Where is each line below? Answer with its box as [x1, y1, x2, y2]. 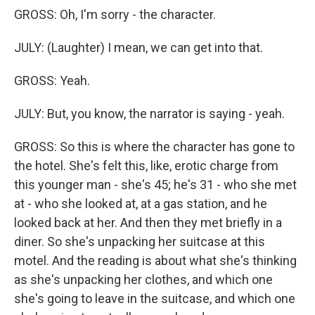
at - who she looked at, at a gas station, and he [14, 196, 267, 211]
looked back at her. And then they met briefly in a [14, 215, 282, 230]
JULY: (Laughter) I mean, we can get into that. [14, 40, 263, 55]
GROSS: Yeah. [14, 73, 90, 88]
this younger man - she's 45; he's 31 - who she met [14, 177, 297, 192]
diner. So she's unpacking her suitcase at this [14, 234, 265, 249]
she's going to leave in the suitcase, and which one [14, 291, 295, 306]
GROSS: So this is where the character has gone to [14, 139, 295, 154]
